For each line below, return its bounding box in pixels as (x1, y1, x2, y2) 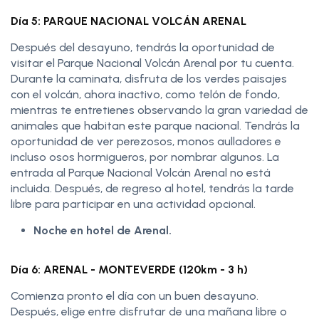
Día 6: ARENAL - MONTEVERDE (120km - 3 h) (11, 263, 248, 277)
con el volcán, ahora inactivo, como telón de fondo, (11, 88, 280, 102)
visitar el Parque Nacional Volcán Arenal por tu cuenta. (11, 56, 294, 70)
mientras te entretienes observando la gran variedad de (11, 103, 308, 117)
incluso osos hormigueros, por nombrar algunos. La (11, 150, 279, 164)
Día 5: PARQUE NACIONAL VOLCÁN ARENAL (11, 14, 246, 28)
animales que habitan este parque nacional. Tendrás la (11, 119, 300, 133)
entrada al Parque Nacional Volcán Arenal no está (11, 166, 271, 180)
